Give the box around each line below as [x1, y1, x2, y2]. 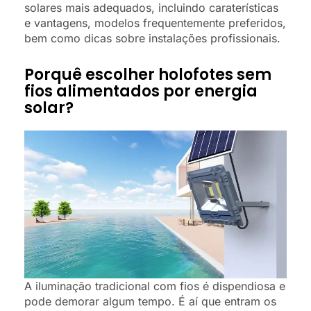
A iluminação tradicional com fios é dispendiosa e [24, 278, 285, 293]
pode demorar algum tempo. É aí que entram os [24, 294, 276, 308]
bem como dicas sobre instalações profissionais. [24, 31, 280, 46]
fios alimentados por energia [24, 81, 258, 103]
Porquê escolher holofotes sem [24, 64, 271, 86]
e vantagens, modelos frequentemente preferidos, [24, 16, 286, 31]
